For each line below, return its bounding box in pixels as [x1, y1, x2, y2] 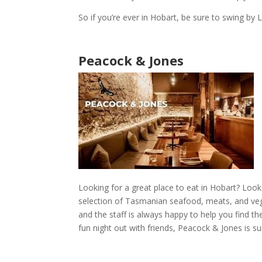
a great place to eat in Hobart [125, 182, 237, 194]
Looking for [78, 182, 125, 194]
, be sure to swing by [177, 12, 258, 23]
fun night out [78, 222, 127, 234]
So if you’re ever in [78, 12, 151, 23]
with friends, [127, 222, 178, 234]
